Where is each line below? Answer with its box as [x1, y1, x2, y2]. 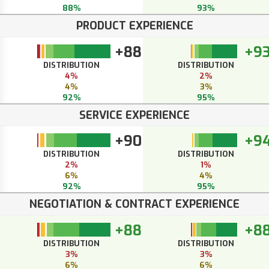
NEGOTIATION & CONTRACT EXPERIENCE [29, 197, 240, 212]
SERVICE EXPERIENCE [79, 107, 190, 122]
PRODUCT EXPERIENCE [76, 19, 193, 34]
